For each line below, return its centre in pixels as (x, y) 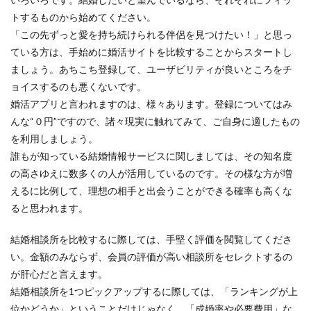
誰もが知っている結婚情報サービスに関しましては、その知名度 (151, 156)
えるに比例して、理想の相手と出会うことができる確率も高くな (151, 191)
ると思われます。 (49, 208)
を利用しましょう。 (54, 138)
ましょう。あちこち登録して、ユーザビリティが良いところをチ (151, 69)
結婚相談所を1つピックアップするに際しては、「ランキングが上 (154, 291)
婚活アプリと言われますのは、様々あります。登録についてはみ (151, 104)
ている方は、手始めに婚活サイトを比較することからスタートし (151, 52)
